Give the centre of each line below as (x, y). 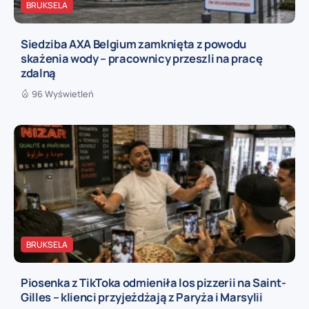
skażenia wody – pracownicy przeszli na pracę (142, 58)
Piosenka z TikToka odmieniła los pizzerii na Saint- (153, 282)
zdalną (39, 72)
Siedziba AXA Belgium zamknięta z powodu (134, 43)
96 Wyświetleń (63, 93)
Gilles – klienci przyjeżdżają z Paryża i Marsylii (142, 297)
